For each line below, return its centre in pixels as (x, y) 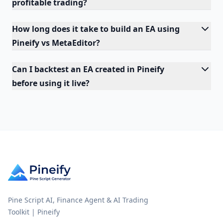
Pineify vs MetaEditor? (56, 43)
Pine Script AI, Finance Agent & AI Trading (78, 200)
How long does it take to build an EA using (96, 29)
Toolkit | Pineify (34, 212)
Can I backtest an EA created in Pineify (88, 69)
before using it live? (51, 83)
